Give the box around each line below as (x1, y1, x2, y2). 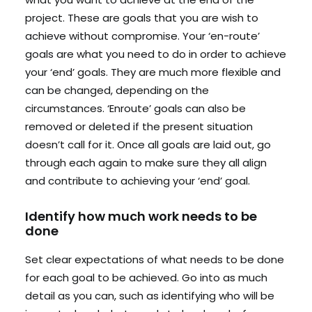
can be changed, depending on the (25, 83, 209, 97)
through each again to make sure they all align (25, 155, 267, 170)
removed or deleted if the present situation (25, 119, 253, 134)
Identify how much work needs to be (25, 208, 257, 225)
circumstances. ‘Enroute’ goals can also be (25, 101, 246, 116)
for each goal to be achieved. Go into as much (25, 270, 267, 285)
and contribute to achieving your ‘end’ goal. (25, 173, 250, 188)
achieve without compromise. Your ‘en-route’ (25, 29, 260, 43)
